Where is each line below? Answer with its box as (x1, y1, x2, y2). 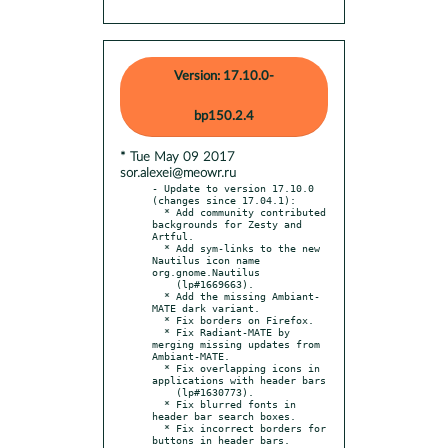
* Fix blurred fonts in (152, 397, 164, 410)
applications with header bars (152, 373, 326, 386)
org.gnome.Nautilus (152, 265, 260, 278)
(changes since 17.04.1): (152, 193, 296, 206)
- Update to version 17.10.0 (152, 181, 314, 194)
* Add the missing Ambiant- (152, 289, 164, 302)
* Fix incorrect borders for (152, 421, 164, 434)
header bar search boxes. (152, 409, 296, 422)
